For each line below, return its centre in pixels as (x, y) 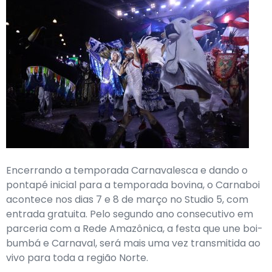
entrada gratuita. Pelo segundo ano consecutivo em (130, 214)
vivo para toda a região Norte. (77, 258)
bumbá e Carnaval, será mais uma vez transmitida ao (133, 243)
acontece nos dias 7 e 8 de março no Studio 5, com (127, 199)
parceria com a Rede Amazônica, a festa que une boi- (134, 229)
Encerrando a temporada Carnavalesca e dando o (127, 170)
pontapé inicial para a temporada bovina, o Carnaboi (133, 185)
